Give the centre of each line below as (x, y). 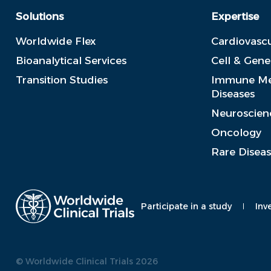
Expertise (235, 16)
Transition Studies (62, 80)
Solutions (40, 16)
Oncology (236, 132)
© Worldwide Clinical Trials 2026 (87, 262)
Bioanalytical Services (71, 60)
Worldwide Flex (56, 41)
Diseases (233, 93)
